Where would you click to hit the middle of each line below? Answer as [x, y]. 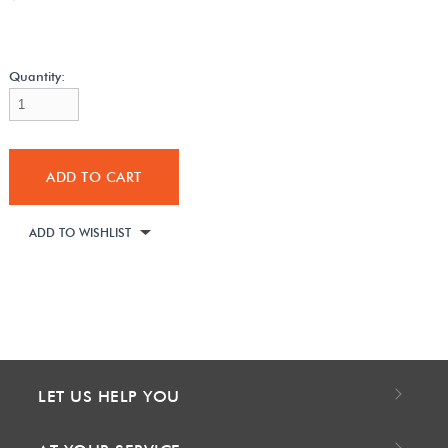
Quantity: [36, 75]
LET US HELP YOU [109, 396]
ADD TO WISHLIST [79, 232]
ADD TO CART [94, 176]
